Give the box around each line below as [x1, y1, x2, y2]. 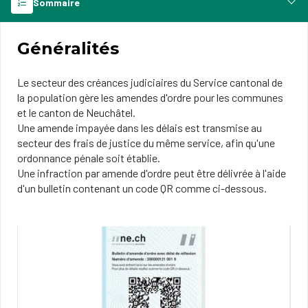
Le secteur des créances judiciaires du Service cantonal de [17, 76, 283, 89]
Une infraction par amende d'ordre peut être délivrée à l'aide [17, 166, 286, 179]
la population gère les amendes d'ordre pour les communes [17, 91, 283, 104]
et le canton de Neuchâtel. [17, 106, 135, 119]
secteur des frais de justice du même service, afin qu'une [17, 136, 275, 149]
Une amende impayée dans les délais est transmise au [17, 121, 262, 134]
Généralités [17, 38, 119, 58]
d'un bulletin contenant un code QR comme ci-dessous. [17, 181, 267, 195]
